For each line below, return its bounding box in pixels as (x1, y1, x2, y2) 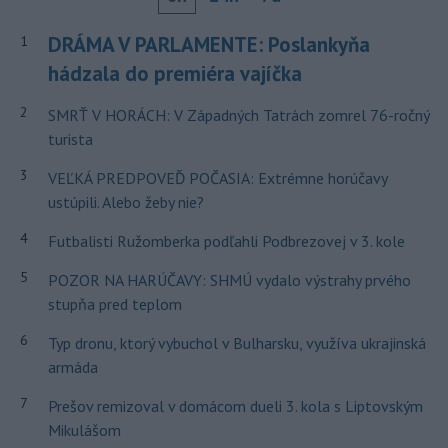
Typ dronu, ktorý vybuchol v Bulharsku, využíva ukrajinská (47, 333, 426, 354)
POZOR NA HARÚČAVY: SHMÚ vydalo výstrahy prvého (47, 270, 411, 291)
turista (47, 129, 93, 150)
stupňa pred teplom (47, 294, 182, 315)
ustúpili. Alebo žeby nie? (47, 192, 204, 213)
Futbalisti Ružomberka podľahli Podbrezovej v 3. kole (47, 231, 405, 252)
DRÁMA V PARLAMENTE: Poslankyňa (47, 31, 370, 59)
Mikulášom (47, 420, 121, 441)
